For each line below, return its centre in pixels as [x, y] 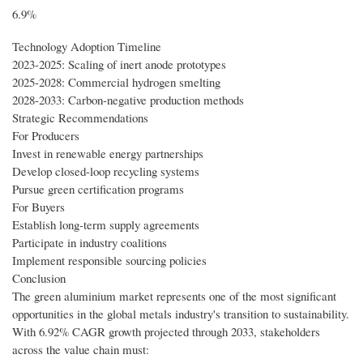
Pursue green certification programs [98, 189]
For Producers [46, 136]
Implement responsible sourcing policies [109, 261]
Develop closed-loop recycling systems [106, 171]
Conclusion [39, 278]
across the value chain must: [81, 350]
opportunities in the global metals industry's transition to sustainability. [181, 314]
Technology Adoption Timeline [87, 47]
